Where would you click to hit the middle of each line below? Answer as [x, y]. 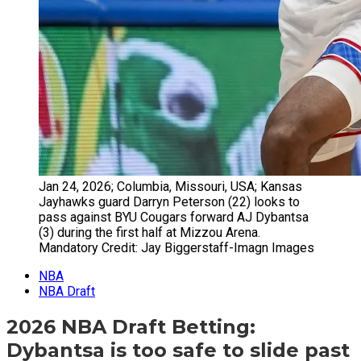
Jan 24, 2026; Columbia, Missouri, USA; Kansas [170, 187]
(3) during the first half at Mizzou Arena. [149, 232]
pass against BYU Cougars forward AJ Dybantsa [174, 217]
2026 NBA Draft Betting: [131, 326]
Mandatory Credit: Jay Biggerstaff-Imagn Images [176, 248]
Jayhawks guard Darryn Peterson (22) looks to [169, 202]
